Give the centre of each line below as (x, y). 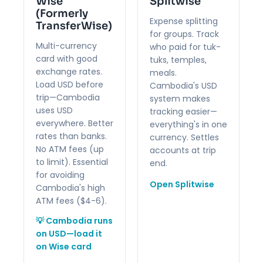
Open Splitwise (182, 184)
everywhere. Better (75, 123)
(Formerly (62, 13)
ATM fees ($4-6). (71, 200)
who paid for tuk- (185, 47)
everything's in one (188, 124)
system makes (180, 98)
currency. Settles (184, 137)
